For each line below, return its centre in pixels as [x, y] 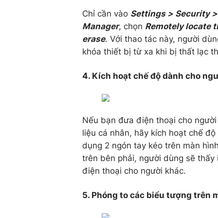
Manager [100, 26]
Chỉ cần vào [106, 14]
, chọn [132, 26]
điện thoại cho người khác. [134, 171]
